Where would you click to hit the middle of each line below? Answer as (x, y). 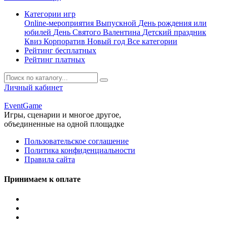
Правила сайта (50, 159)
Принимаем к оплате (42, 179)
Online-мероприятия (60, 23)
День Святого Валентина (98, 32)
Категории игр (50, 14)
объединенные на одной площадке (64, 124)
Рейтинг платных (55, 59)
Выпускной (117, 23)
